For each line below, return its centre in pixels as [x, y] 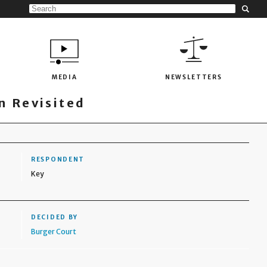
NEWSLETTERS [193, 77]
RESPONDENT [58, 159]
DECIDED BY [55, 217]
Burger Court [54, 232]
